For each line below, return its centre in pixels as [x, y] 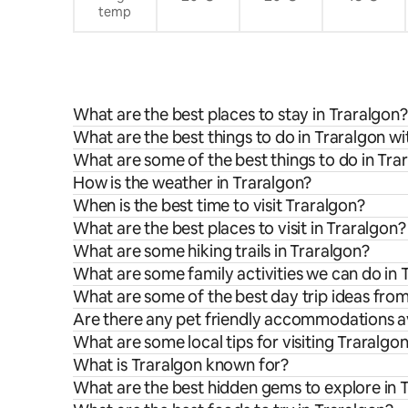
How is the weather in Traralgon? [193, 182]
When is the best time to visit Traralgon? [219, 205]
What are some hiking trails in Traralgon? [221, 250]
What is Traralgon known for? [181, 364]
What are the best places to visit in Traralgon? [240, 228]
